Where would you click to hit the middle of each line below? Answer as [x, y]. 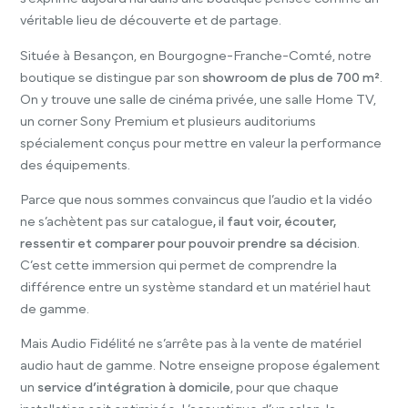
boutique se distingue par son [112, 77]
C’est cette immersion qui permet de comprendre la [179, 266]
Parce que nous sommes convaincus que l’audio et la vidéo [197, 200]
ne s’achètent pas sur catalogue [117, 222]
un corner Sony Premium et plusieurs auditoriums [168, 121]
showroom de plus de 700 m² [291, 77]
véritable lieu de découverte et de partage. [151, 21]
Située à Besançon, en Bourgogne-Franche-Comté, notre [196, 56]
